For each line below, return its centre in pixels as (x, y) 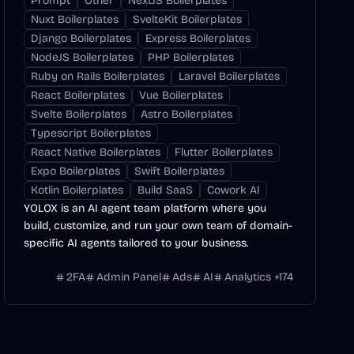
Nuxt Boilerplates (75, 19)
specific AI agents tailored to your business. (136, 243)
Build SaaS (166, 190)
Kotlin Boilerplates (77, 190)
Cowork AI (234, 190)
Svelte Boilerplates (79, 114)
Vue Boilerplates (181, 95)
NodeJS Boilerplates (83, 57)
